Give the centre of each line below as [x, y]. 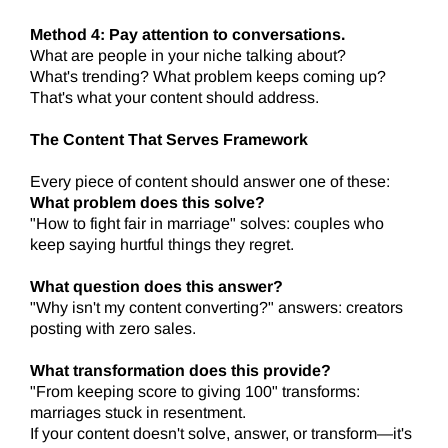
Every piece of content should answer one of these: [210, 182]
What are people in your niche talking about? [188, 56]
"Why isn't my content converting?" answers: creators [216, 308]
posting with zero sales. [113, 329]
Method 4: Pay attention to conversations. [187, 35]
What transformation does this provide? [180, 371]
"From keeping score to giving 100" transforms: [195, 392]
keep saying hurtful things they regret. [162, 245]
